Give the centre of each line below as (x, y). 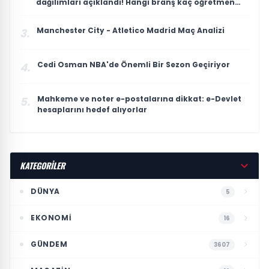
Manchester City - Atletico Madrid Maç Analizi (131, 30)
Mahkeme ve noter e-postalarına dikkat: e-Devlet (139, 98)
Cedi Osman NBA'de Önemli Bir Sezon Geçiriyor (134, 64)
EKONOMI (51, 218)
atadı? (50, 13)
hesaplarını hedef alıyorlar (92, 109)
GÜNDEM (49, 244)
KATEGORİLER (42, 165)
